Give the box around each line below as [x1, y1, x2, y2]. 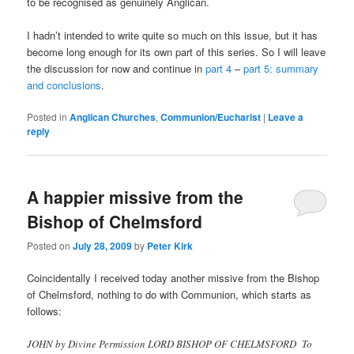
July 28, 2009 [73, 238, 133, 253]
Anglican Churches [70, 110, 156, 125]
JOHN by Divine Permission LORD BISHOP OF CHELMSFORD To [27, 337, 313, 352]
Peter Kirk [147, 238, 194, 253]
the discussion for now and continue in [27, 61, 206, 77]
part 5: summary [243, 61, 319, 77]
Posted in [27, 110, 68, 124]
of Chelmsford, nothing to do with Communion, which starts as [27, 286, 312, 302]
